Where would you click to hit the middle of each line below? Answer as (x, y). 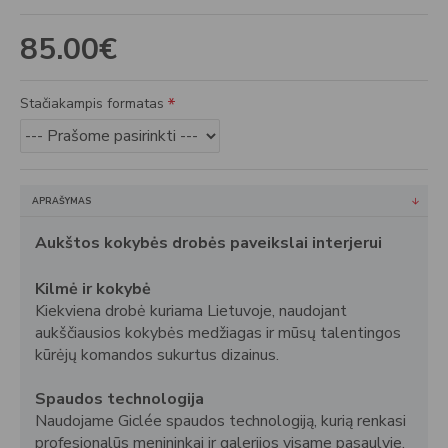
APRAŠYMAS (61, 201)
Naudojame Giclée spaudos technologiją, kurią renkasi (220, 421)
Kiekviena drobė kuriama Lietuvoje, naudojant (191, 311)
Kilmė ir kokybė (93, 289)
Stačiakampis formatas (92, 103)
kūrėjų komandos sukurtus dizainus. (157, 355)
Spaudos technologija (119, 399)
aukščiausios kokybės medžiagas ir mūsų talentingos (218, 333)
